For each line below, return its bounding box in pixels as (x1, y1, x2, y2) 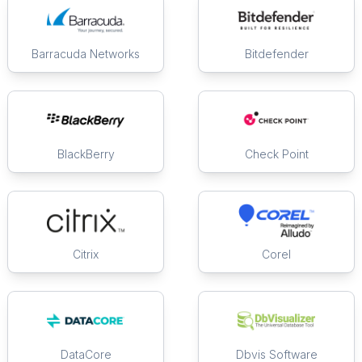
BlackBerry (57, 147, 115, 162)
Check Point (244, 147, 309, 162)
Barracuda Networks (32, 47, 140, 61)
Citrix (73, 247, 99, 262)
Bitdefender (244, 47, 309, 61)
